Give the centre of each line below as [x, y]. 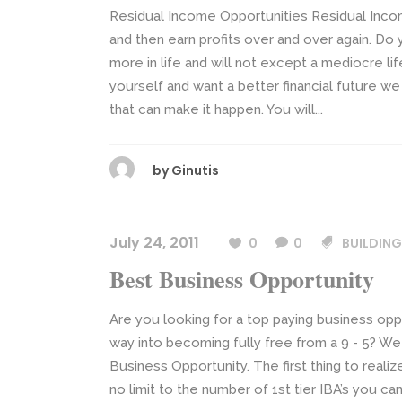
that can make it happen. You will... [216, 109]
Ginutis [195, 170]
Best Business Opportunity [242, 279]
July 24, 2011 [154, 243]
